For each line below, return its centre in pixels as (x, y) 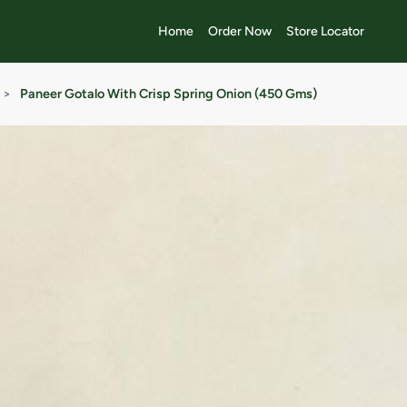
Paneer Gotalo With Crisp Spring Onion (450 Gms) (169, 94)
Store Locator (325, 31)
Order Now (239, 31)
